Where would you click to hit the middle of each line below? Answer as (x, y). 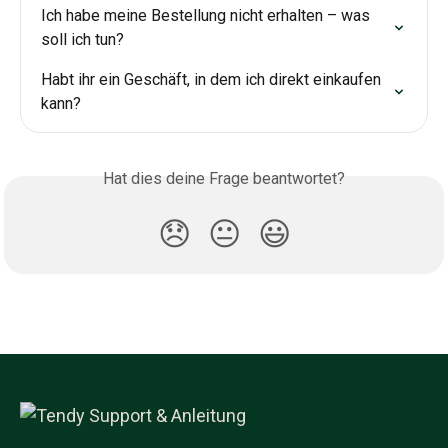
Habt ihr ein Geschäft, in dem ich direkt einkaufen (213, 79)
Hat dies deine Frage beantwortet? (224, 178)
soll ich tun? (82, 39)
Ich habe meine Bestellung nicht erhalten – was (207, 15)
